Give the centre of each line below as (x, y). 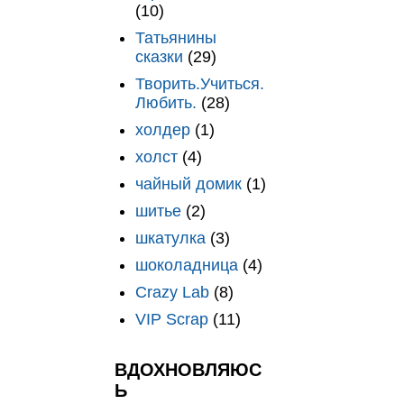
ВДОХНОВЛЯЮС (188, 370)
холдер (162, 129)
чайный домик (188, 184)
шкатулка (170, 238)
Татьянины (175, 37)
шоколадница (186, 265)
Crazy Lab (172, 292)
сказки (159, 56)
